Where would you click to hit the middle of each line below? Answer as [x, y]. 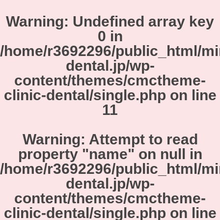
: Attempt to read [139, 139]
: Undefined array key [139, 21]
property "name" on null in [110, 154]
